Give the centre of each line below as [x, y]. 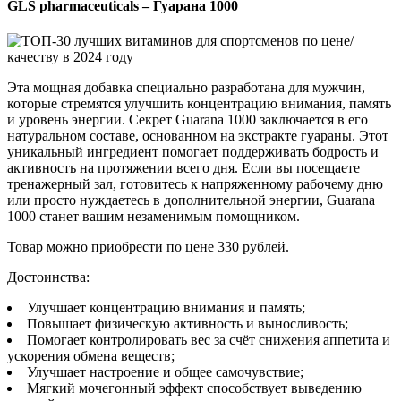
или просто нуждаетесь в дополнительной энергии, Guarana [191, 200]
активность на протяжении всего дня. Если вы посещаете [183, 168]
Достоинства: [48, 277]
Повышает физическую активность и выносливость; [188, 324]
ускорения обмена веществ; [91, 356]
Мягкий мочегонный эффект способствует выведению [194, 388]
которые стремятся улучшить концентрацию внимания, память [199, 104]
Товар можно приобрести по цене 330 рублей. [148, 247]
